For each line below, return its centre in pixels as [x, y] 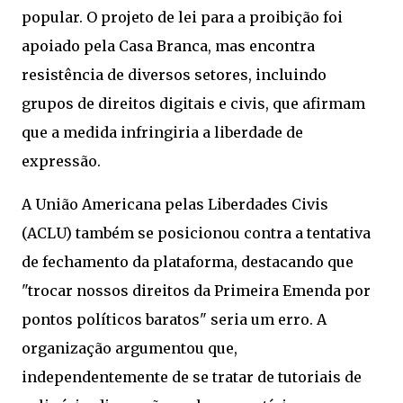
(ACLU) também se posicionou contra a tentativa [196, 233]
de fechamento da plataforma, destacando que [188, 262]
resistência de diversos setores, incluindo [174, 75]
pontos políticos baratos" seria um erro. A [174, 319]
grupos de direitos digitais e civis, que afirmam [193, 103]
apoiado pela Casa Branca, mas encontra [168, 46]
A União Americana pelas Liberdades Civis [175, 204]
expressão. [61, 161]
